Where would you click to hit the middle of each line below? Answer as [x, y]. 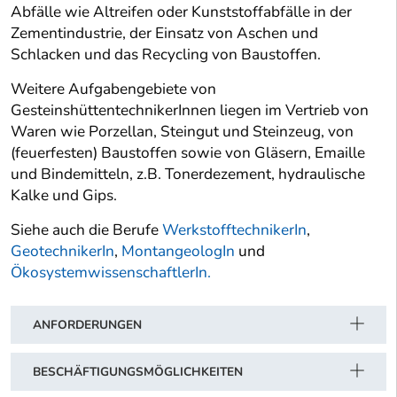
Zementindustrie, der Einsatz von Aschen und [164, 34]
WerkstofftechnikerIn [234, 230]
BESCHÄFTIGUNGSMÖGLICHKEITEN [138, 372]
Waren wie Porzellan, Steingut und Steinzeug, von [182, 132]
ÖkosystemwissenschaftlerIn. [111, 273]
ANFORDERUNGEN [87, 325]
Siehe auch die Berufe [86, 230]
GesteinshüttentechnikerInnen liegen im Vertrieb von [190, 111]
